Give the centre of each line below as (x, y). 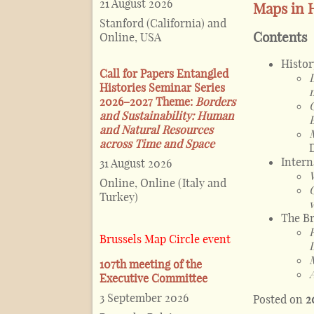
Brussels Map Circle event (165, 239)
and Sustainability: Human (167, 116)
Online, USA (130, 37)
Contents (280, 37)
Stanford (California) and (163, 23)
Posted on (280, 299)
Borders (216, 102)
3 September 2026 (144, 298)
